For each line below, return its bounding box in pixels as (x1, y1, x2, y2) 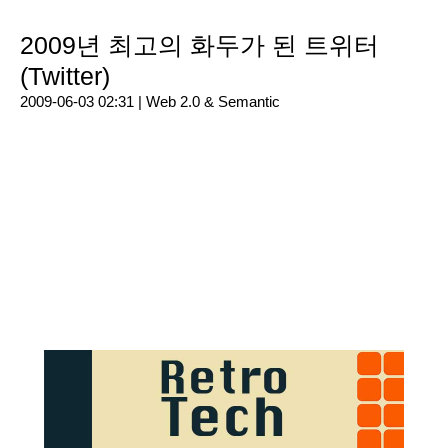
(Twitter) (20, 62, 110, 90)
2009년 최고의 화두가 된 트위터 (20, 31, 379, 59)
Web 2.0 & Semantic (146, 93, 280, 110)
